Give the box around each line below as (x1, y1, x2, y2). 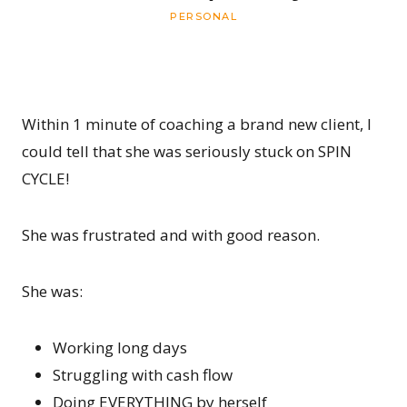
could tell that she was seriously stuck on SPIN (22, 141, 352, 163)
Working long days (53, 337, 187, 359)
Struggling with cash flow (53, 364, 233, 386)
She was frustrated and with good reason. (22, 224, 320, 246)
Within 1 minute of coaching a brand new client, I (22, 114, 372, 135)
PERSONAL (170, 10, 237, 24)
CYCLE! (22, 168, 69, 190)
